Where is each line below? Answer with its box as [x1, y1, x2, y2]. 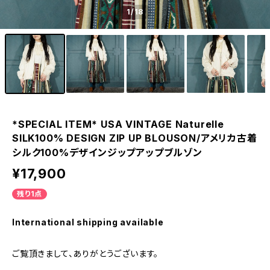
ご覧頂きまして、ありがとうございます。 [12, 248, 159, 259]
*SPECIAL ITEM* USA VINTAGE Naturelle [12, 118, 224, 130]
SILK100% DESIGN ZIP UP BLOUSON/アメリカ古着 [12, 132, 257, 144]
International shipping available [12, 217, 164, 227]
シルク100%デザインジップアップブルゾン [12, 146, 202, 159]
